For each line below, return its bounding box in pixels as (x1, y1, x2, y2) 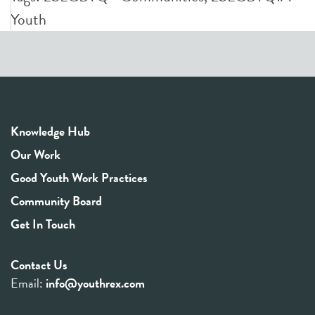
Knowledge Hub (11, 122, 90, 141)
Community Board (11, 191, 102, 210)
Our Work (11, 145, 60, 164)
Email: (11, 274, 46, 292)
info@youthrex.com (46, 274, 145, 292)
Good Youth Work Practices (11, 168, 148, 187)
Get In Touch (11, 214, 75, 233)
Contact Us (11, 255, 67, 274)
